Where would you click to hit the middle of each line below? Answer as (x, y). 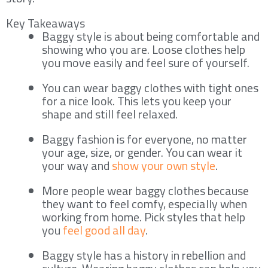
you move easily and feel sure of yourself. (146, 62)
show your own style (164, 165)
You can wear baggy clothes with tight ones (150, 87)
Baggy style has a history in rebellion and (144, 255)
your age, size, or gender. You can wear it (142, 152)
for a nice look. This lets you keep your (137, 100)
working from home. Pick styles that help (144, 217)
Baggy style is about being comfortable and (151, 36)
